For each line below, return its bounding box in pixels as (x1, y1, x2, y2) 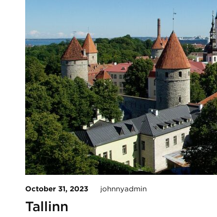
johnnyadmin (88, 184, 147, 193)
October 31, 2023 (25, 184, 88, 193)
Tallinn (25, 198, 68, 215)
